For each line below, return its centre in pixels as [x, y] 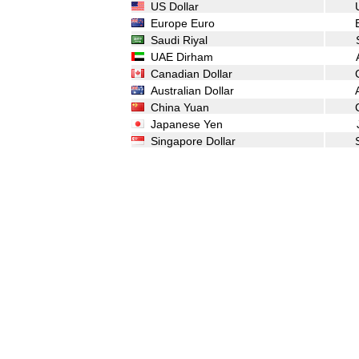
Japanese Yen [184, 124]
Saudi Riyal [176, 40]
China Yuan [177, 107]
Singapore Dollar [190, 141]
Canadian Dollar [188, 74]
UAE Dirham [179, 57]
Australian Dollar [189, 91]
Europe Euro [179, 23]
